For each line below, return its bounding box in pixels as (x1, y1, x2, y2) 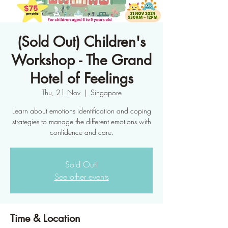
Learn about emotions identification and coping (12, 106, 151, 116)
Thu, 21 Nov (41, 88, 80, 97)
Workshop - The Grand (11, 51, 152, 69)
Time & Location (10, 212, 80, 225)
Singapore (90, 88, 122, 97)
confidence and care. (49, 127, 113, 137)
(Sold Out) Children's (17, 33, 146, 51)
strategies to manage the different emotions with (12, 117, 151, 126)
